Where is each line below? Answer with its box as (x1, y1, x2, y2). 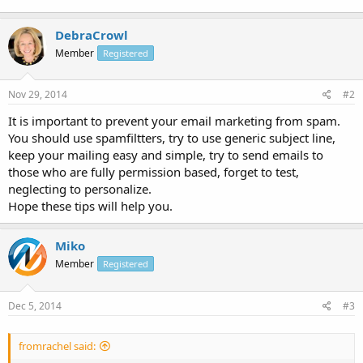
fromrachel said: (19, 338, 96, 353)
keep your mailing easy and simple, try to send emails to (8, 147, 323, 163)
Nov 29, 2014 (8, 88, 67, 101)
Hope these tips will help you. (8, 198, 173, 214)
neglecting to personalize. (8, 181, 152, 197)
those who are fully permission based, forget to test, (8, 164, 299, 180)
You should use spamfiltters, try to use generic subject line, (8, 130, 335, 146)
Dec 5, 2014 (8, 298, 62, 313)
